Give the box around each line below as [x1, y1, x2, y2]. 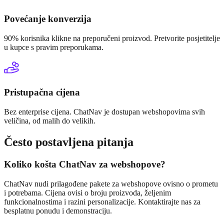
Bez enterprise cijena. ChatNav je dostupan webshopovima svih [4, 107, 205, 116]
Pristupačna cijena [4, 87, 80, 98]
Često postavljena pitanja [4, 135, 133, 148]
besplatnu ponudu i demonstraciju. [4, 206, 112, 215]
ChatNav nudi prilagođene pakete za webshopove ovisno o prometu [4, 179, 218, 188]
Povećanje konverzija [4, 13, 91, 24]
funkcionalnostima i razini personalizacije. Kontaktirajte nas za [4, 197, 200, 206]
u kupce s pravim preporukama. [4, 42, 103, 51]
